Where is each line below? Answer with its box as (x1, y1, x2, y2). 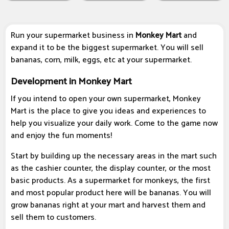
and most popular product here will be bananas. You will (11, 186, 211, 200)
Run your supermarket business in (11, 29, 135, 43)
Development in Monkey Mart (11, 74, 132, 90)
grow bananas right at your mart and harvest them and (11, 198, 205, 213)
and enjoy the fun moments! (11, 129, 112, 143)
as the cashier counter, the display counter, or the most (11, 162, 211, 176)
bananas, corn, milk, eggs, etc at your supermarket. (11, 53, 192, 67)
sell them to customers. (11, 211, 96, 225)
